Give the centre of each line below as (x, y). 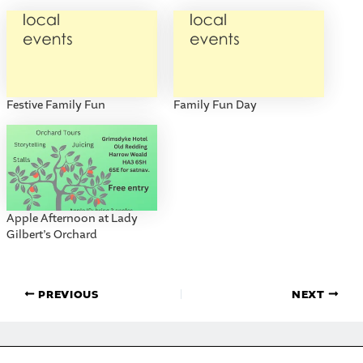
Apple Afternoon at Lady (72, 219)
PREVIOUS (67, 295)
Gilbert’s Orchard (51, 235)
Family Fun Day (215, 105)
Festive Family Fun (56, 105)
